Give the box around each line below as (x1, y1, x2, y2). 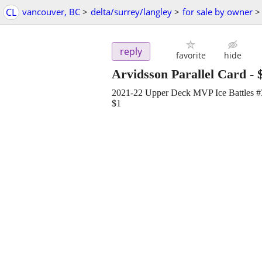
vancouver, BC (22, 6, 80, 18)
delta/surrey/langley (91, 6, 172, 18)
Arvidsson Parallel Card (112, 67, 246, 82)
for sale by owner (182, 6, 253, 18)
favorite (175, 50, 206, 61)
